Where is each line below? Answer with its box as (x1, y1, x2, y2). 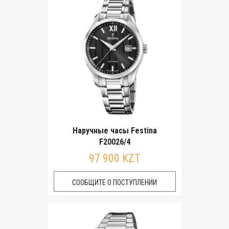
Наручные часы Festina (72, 126, 157, 135)
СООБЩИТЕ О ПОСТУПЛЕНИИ (72, 178, 157, 187)
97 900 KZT (88, 152, 141, 165)
